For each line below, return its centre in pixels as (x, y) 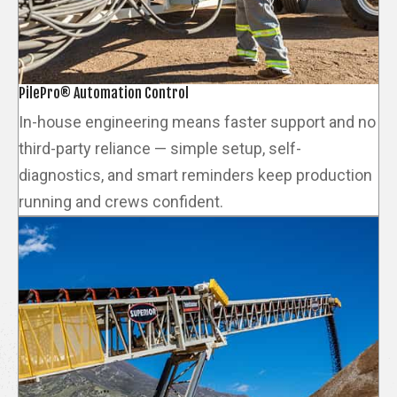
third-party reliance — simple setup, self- (160, 148)
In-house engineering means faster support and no (197, 121)
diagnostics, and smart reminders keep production (195, 175)
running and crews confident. (121, 201)
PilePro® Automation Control (104, 93)
